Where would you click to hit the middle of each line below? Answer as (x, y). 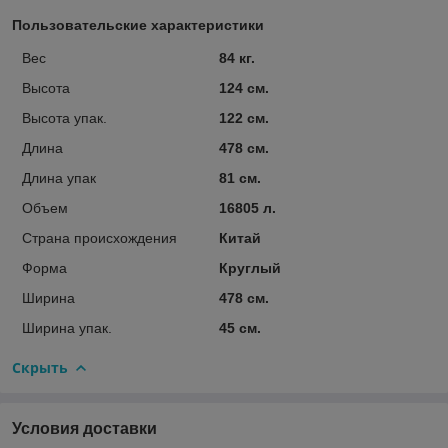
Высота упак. (64, 117)
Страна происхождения (99, 237)
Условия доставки (84, 428)
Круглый (249, 267)
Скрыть (40, 367)
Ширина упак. (67, 327)
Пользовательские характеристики (138, 24)
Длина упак (59, 177)
